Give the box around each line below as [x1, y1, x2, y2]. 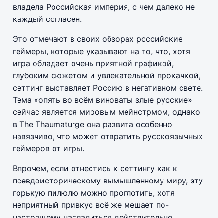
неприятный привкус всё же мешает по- [13, 200, 169, 210]
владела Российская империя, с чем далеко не [13, 1, 195, 12]
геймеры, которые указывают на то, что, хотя [13, 46, 190, 56]
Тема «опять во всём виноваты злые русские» [13, 94, 192, 105]
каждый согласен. [13, 14, 82, 24]
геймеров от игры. [13, 143, 84, 153]
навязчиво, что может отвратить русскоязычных [13, 131, 203, 141]
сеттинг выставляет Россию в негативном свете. [13, 82, 203, 92]
